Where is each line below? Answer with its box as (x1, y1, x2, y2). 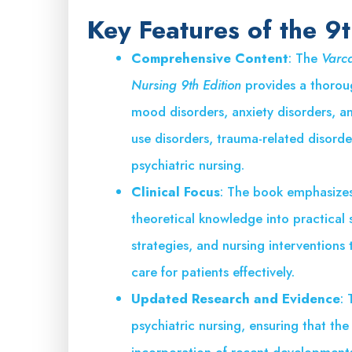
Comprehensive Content (131, 48, 288, 68)
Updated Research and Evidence (131, 288, 340, 308)
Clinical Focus (131, 181, 220, 201)
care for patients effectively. (131, 262, 295, 281)
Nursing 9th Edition (131, 75, 241, 94)
